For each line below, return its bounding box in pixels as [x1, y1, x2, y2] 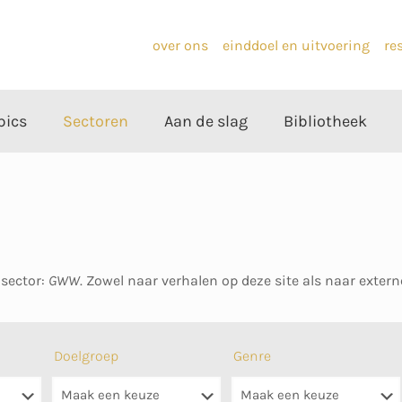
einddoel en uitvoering [223, 36, 370, 54]
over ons [153, 36, 208, 54]
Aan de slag [164, 111, 248, 131]
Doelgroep [54, 347, 119, 364]
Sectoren [63, 111, 128, 131]
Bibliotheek [284, 111, 367, 131]
